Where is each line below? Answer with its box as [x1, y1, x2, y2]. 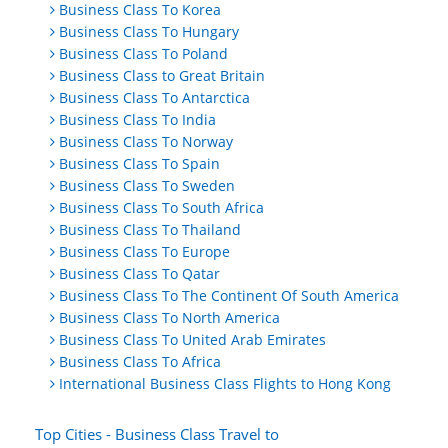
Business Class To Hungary [59, 22, 239, 42]
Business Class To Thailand [59, 220, 241, 240]
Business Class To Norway [59, 132, 233, 152]
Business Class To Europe [59, 242, 230, 262]
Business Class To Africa [59, 352, 221, 372]
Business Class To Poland [59, 44, 228, 64]
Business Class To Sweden [59, 176, 235, 196]
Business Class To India [59, 110, 216, 130]
